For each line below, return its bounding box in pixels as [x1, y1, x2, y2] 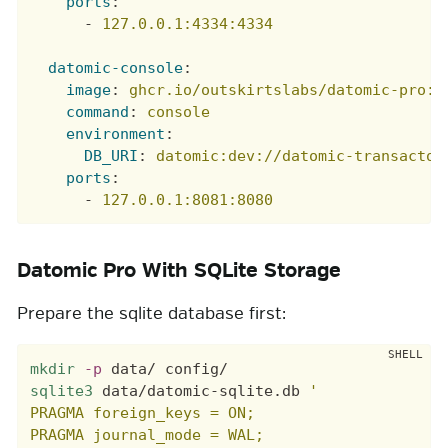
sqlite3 [30, 381, 94, 400]
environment [66, 125, 166, 144]
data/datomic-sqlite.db [93, 381, 310, 400]
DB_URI [84, 147, 139, 166]
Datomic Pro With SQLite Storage [17, 258, 341, 284]
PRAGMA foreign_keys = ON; [30, 403, 256, 422]
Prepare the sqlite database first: [17, 303, 286, 325]
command [66, 103, 130, 122]
